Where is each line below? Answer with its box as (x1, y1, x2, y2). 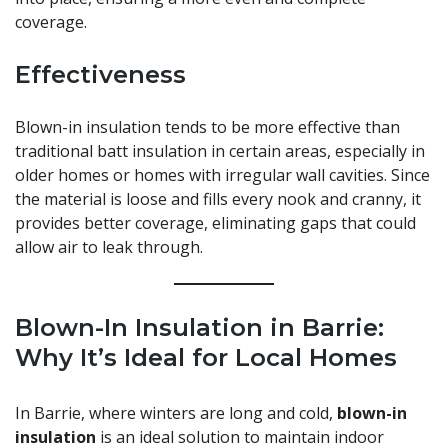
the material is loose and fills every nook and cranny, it (15, 188, 421, 211)
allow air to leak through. (15, 236, 203, 259)
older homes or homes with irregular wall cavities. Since (15, 164, 430, 187)
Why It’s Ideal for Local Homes (15, 343, 397, 373)
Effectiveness (15, 60, 186, 90)
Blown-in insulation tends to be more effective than (15, 116, 400, 139)
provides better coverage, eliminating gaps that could (15, 212, 416, 235)
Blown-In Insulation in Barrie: (15, 313, 384, 343)
